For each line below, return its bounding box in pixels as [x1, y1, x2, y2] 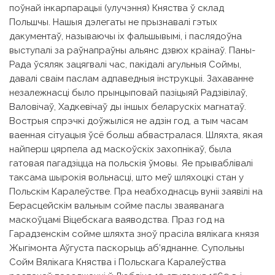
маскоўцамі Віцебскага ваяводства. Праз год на [9, 214, 225, 225]
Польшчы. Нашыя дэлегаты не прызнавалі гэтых [9, 16, 217, 28]
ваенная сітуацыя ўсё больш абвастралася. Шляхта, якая [9, 129, 263, 141]
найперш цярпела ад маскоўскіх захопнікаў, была [9, 143, 231, 155]
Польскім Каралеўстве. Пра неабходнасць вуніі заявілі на [9, 185, 263, 197]
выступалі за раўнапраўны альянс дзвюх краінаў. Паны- [9, 44, 255, 56]
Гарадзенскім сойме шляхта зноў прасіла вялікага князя [9, 228, 259, 239]
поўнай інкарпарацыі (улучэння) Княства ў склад [9, 2, 224, 14]
